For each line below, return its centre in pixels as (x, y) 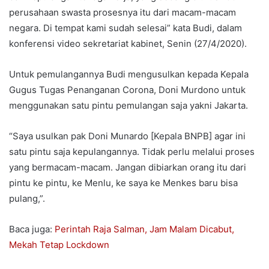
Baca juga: (32, 229)
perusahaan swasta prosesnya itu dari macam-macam (122, 12)
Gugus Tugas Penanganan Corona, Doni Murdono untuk (127, 89)
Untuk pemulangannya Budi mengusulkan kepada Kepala (129, 74)
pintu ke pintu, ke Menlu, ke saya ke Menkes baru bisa (123, 183)
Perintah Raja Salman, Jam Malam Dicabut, (144, 229)
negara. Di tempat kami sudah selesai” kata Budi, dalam (125, 28)
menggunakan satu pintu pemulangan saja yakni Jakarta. (128, 105)
